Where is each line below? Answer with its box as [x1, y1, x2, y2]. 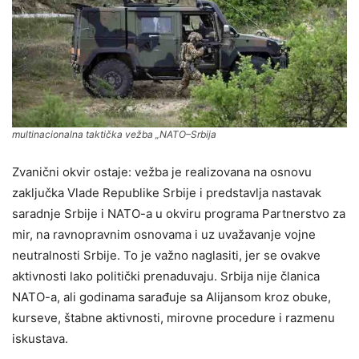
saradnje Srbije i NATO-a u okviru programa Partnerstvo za [12, 205, 345, 221]
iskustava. [12, 330, 68, 346]
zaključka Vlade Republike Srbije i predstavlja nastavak [12, 184, 321, 200]
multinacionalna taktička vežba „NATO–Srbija [12, 127, 216, 140]
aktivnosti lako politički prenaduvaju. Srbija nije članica [12, 268, 320, 284]
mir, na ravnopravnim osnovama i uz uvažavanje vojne [12, 226, 316, 242]
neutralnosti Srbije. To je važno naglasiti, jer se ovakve [12, 247, 321, 263]
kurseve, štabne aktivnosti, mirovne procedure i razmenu [12, 309, 335, 325]
